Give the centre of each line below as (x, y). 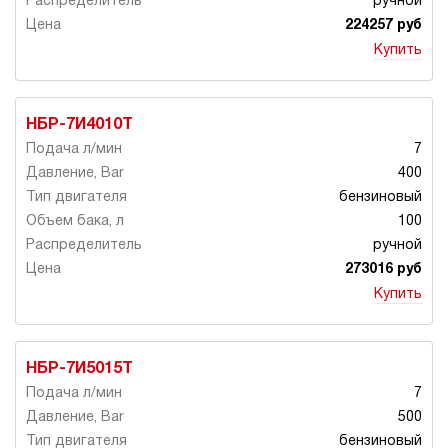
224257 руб (383, 26)
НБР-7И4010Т (79, 125)
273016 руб (383, 270)
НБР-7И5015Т (79, 369)
